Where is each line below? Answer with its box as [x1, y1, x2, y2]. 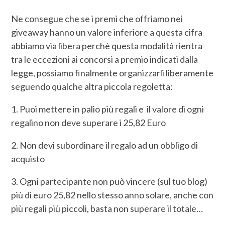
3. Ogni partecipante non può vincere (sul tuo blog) [11, 176, 208, 187]
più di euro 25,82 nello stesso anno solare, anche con [11, 189, 214, 201]
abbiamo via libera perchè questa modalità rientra [11, 40, 203, 52]
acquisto [11, 153, 45, 165]
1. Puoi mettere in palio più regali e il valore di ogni [11, 103, 204, 115]
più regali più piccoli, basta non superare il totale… [11, 203, 203, 214]
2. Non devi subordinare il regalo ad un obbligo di [11, 140, 198, 151]
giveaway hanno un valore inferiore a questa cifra [11, 27, 203, 38]
